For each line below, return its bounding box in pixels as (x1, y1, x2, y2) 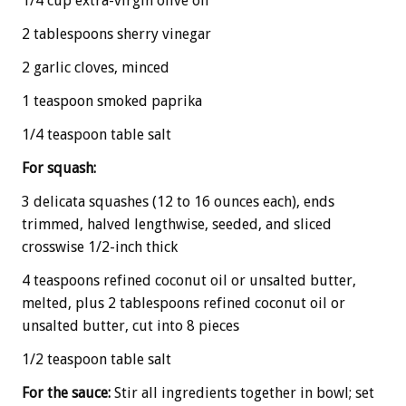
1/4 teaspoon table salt (22, 125, 171, 143)
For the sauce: (22, 383, 111, 401)
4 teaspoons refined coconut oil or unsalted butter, (22, 271, 356, 289)
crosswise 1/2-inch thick (22, 237, 178, 256)
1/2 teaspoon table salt (22, 350, 171, 368)
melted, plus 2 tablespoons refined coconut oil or (22, 294, 345, 312)
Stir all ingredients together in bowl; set (111, 383, 374, 401)
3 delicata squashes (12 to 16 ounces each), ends (22, 192, 334, 210)
